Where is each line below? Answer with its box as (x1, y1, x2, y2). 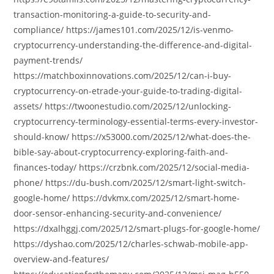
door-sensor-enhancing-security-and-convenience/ (13, 207, 222, 219)
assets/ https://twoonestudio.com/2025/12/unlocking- (13, 100, 232, 112)
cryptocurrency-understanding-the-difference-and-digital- (13, 39, 253, 51)
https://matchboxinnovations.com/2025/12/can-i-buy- (13, 70, 232, 81)
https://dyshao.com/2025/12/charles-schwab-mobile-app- (13, 238, 249, 250)
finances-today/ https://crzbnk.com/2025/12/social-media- (13, 161, 250, 173)
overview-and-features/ (13, 253, 109, 265)
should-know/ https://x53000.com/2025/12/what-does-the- (13, 131, 251, 143)
